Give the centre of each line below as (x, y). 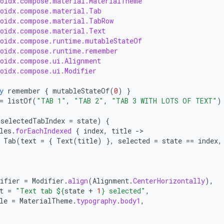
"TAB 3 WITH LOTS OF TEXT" (164, 101)
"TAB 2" (89, 101)
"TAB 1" (51, 101)
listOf (20, 101)
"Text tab (36, 191)
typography (96, 201)
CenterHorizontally (169, 181)
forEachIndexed (43, 131)
